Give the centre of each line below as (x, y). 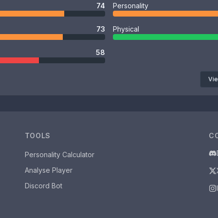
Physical (126, 29)
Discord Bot (43, 186)
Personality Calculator (59, 154)
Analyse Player (48, 170)
